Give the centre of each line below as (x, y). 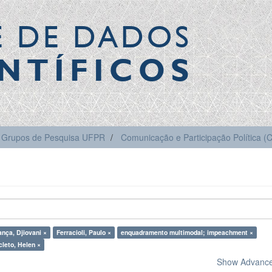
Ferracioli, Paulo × (84, 232)
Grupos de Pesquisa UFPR (53, 137)
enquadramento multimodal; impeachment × (187, 232)
